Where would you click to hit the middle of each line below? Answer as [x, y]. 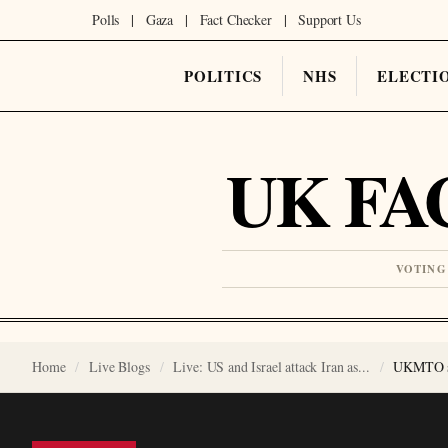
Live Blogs [119, 366]
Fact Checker [235, 19]
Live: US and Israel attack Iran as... [271, 366]
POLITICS [223, 76]
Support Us [329, 19]
